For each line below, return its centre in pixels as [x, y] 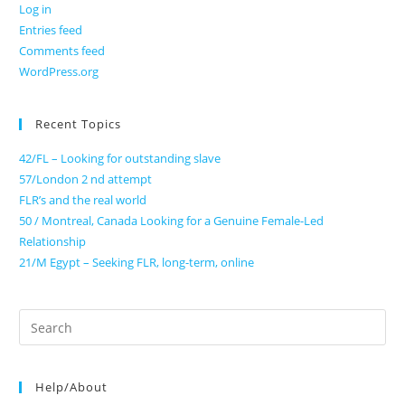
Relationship [53, 242]
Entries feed [51, 30]
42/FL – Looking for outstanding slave [120, 159]
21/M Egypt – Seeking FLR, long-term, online [137, 263]
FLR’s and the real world [83, 200]
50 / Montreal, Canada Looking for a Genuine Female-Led [172, 221]
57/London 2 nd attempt [86, 179]
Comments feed [62, 51]
